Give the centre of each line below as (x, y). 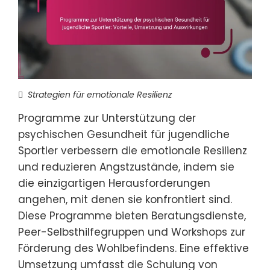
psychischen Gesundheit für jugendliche (124, 134)
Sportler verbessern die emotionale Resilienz (133, 151)
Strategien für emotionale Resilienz (100, 95)
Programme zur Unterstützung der (107, 118)
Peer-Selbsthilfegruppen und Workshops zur (132, 232)
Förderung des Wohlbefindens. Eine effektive (133, 248)
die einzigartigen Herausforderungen (114, 183)
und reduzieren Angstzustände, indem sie (126, 167)
